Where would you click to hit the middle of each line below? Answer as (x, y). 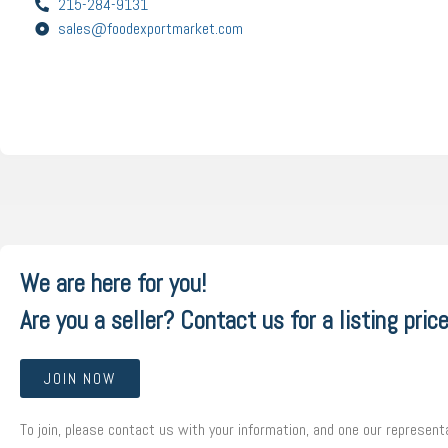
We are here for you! (113, 283)
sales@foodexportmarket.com (150, 28)
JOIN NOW (80, 378)
